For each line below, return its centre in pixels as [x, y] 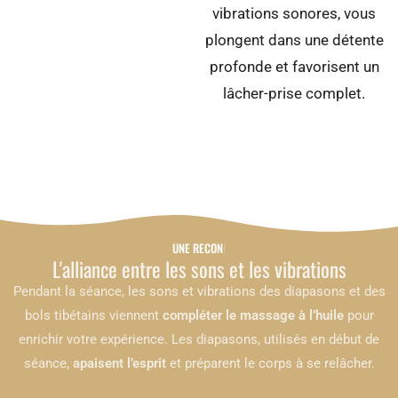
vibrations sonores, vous [294, 13]
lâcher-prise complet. [294, 93]
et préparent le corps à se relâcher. [270, 363]
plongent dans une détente [294, 40]
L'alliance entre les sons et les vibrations [199, 269]
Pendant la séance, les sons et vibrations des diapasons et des [199, 291]
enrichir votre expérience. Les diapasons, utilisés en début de [199, 339]
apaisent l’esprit [119, 363]
